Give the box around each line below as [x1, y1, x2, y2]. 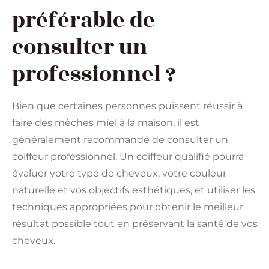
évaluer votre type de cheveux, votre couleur [12, 167, 226, 179]
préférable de [12, 4, 155, 37]
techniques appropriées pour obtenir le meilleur [12, 201, 243, 213]
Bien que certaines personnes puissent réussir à [12, 100, 243, 112]
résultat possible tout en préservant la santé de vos [12, 217, 258, 229]
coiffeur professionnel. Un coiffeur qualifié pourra [12, 150, 244, 162]
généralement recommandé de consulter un [12, 133, 228, 145]
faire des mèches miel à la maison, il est [12, 116, 199, 128]
